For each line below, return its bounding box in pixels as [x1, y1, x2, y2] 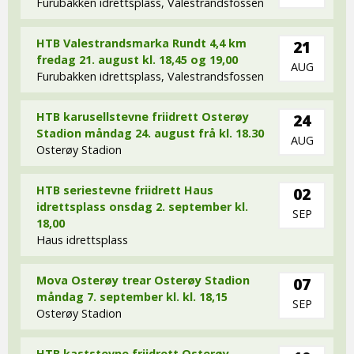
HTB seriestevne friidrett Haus [36, 182, 213, 198]
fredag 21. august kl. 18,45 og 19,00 [36, 51, 238, 67]
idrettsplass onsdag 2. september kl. [36, 198, 248, 214]
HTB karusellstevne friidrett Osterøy [36, 108, 249, 124]
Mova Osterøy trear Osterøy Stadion [36, 272, 250, 288]
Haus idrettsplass [36, 232, 128, 247]
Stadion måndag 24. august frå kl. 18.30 [36, 125, 264, 141]
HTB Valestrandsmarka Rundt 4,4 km [36, 35, 247, 51]
